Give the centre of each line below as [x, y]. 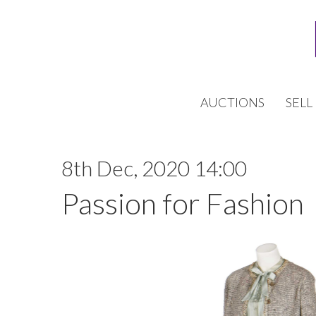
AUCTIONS [232, 102]
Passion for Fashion [183, 203]
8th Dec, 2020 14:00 [154, 168]
